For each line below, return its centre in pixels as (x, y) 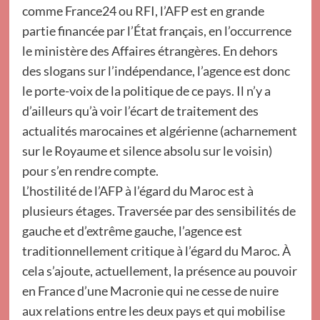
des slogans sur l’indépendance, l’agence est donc (156, 71)
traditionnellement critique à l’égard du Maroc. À (156, 251)
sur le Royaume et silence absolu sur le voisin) (147, 151)
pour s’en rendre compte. (90, 171)
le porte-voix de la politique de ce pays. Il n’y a (146, 91)
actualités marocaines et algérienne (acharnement (159, 131)
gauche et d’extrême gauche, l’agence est (132, 231)
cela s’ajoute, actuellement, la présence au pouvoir (159, 271)
